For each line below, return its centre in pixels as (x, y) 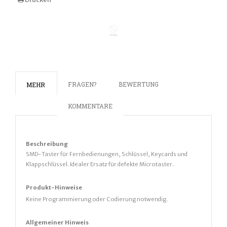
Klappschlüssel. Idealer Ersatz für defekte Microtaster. (100, 164)
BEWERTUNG (139, 84)
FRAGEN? (82, 84)
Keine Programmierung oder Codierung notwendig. (97, 199)
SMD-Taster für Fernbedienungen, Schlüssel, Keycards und (107, 154)
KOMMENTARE (90, 106)
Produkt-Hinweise (54, 188)
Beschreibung (47, 144)
